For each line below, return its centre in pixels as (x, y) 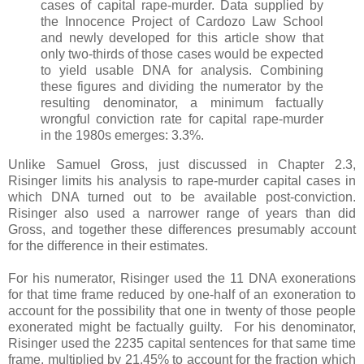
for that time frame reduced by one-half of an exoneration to (182, 294)
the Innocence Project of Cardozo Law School (182, 21)
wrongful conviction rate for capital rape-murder (182, 119)
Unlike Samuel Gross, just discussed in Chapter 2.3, (182, 164)
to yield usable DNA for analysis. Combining (182, 70)
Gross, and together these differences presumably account (182, 229)
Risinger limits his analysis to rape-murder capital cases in (182, 180)
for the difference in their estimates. (108, 245)
